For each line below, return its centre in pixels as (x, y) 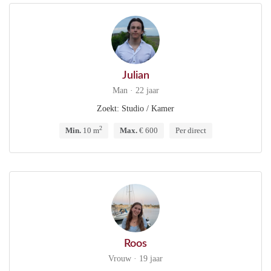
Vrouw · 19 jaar (135, 259)
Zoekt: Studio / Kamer (135, 109)
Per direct (191, 130)
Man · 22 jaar (135, 90)
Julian (135, 76)
